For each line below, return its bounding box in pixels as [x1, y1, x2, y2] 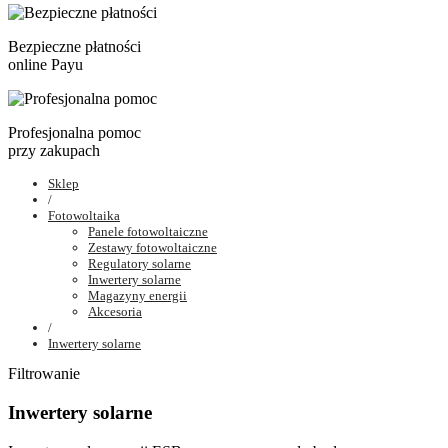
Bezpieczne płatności [8, 38, 141, 56]
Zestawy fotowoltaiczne [88, 240, 217, 256]
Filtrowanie [8, 365, 80, 383]
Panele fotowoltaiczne [88, 224, 208, 240]
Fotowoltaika [48, 208, 120, 224]
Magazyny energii [88, 288, 187, 304]
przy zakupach [8, 142, 100, 160]
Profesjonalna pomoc [8, 124, 141, 142]
